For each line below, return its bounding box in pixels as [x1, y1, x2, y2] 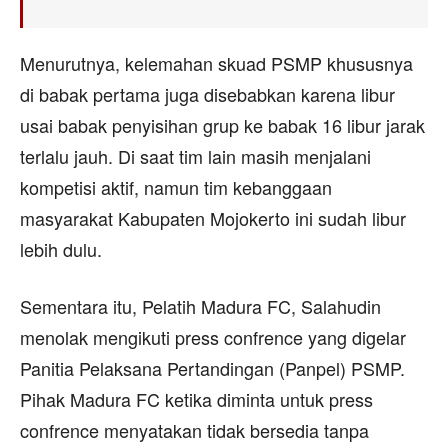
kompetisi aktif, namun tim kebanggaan [20, 174, 332, 201]
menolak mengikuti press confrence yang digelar [20, 324, 406, 351]
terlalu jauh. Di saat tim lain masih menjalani [20, 143, 371, 170]
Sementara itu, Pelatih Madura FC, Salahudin [20, 293, 381, 320]
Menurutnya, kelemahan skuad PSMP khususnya [20, 50, 413, 77]
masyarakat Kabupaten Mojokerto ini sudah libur [20, 205, 406, 232]
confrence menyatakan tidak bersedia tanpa [20, 417, 369, 444]
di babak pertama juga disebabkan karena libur [20, 81, 395, 108]
